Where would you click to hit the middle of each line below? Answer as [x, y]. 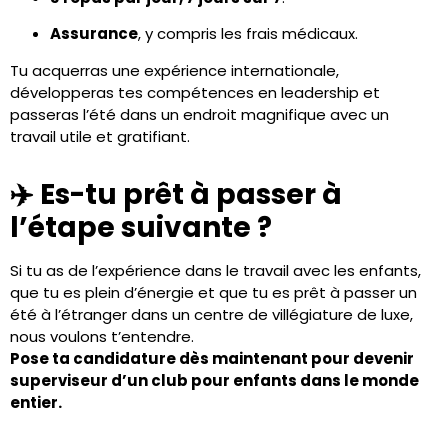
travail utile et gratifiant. [100, 136]
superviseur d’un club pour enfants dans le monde [214, 380]
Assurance [94, 34]
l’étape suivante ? [141, 227]
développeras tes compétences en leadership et [195, 92]
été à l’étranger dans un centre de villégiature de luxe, [211, 314]
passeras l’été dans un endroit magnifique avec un [199, 114]
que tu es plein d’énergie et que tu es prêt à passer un [213, 292]
